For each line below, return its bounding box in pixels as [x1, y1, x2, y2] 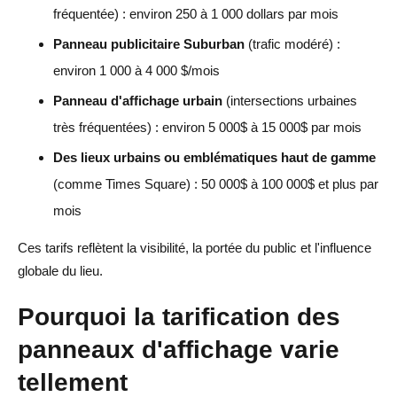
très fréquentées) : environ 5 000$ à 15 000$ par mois [53, 119, 362, 135]
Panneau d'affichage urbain [53, 92, 222, 108]
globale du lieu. [18, 262, 103, 278]
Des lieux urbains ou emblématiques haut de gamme [53, 149, 376, 165]
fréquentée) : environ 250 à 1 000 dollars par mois [53, 5, 339, 21]
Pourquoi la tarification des [18, 301, 340, 331]
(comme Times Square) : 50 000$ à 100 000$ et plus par [53, 175, 378, 191]
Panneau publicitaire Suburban [53, 35, 245, 51]
